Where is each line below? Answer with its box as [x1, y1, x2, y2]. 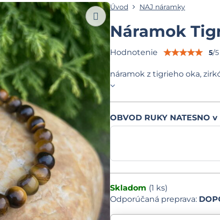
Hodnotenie [110, 48, 158, 57]
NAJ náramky [139, 2, 185, 11]
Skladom [110, 183, 149, 192]
